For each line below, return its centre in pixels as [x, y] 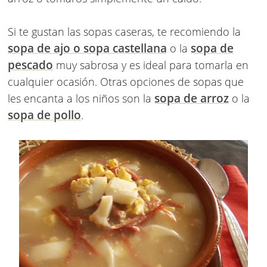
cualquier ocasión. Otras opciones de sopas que [126, 82]
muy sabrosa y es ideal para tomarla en [151, 65]
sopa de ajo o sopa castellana [87, 49]
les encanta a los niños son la [81, 99]
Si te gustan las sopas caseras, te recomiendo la [124, 32]
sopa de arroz [192, 99]
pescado [30, 65]
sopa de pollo [44, 115]
